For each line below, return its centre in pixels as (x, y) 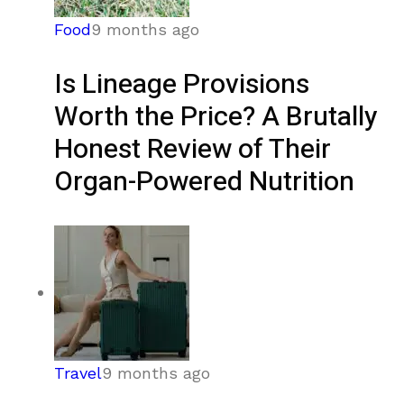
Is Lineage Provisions (182, 85)
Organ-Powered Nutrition (204, 183)
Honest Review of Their (193, 150)
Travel (78, 373)
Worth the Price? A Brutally (216, 118)
